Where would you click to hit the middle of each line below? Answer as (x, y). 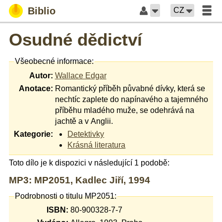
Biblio (42, 11)
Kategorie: (33, 134)
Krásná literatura (97, 145)
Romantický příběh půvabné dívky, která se (130, 88)
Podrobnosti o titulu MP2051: (65, 196)
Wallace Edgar (81, 75)
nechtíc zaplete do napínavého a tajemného (131, 99)
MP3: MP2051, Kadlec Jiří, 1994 (80, 180)
